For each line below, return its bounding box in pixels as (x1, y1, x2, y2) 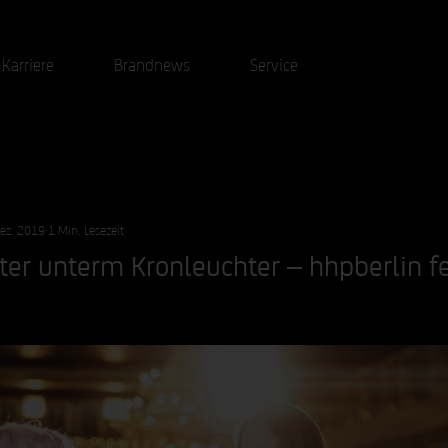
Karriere (2, 50, 54, 75)
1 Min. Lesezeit (48, 218, 124, 238)
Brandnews (114, 50, 190, 75)
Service (250, 50, 298, 75)
